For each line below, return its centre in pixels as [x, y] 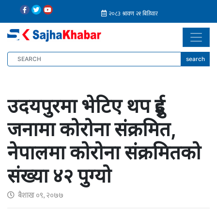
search [195, 59]
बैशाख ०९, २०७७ [40, 195]
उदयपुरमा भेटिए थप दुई [86, 106]
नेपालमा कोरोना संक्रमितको [104, 152]
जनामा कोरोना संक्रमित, [92, 129]
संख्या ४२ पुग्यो [59, 176]
